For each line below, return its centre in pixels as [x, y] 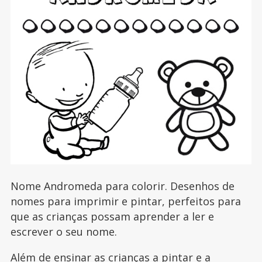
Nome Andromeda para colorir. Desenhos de [122, 186]
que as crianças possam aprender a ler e [112, 216]
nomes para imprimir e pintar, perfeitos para [125, 201]
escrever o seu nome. [63, 231]
